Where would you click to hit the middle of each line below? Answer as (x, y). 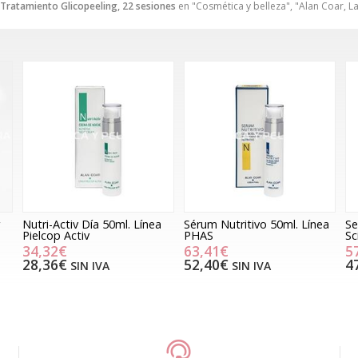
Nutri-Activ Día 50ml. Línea (91, 224)
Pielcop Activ (56, 235)
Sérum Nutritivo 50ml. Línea (256, 224)
